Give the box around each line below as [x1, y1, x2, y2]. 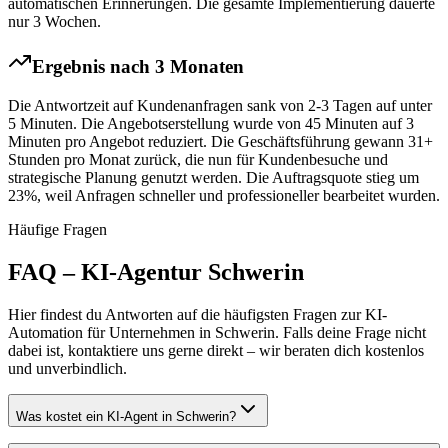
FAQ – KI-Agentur [8, 258, 208, 285]
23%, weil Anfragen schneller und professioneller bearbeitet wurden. [8, 186, 440, 204]
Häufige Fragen [8, 220, 107, 238]
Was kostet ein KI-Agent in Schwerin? [16, 408, 236, 424]
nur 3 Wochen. [8, 12, 101, 30]
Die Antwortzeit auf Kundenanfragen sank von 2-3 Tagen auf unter [8, 96, 432, 114]
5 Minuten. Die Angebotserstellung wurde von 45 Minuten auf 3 [8, 114, 414, 132]
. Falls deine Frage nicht [275, 323, 426, 341]
